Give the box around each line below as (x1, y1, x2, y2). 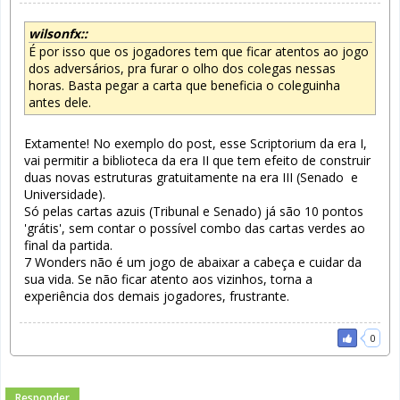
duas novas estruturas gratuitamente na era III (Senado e (24, 169, 358, 187)
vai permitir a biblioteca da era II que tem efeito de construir (24, 152, 371, 170)
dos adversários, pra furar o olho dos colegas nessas (28, 60, 336, 78)
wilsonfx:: (28, 25, 87, 43)
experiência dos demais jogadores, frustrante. (24, 287, 293, 305)
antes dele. (28, 94, 91, 112)
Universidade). (24, 186, 109, 204)
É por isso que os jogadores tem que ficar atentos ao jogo (28, 43, 369, 61)
